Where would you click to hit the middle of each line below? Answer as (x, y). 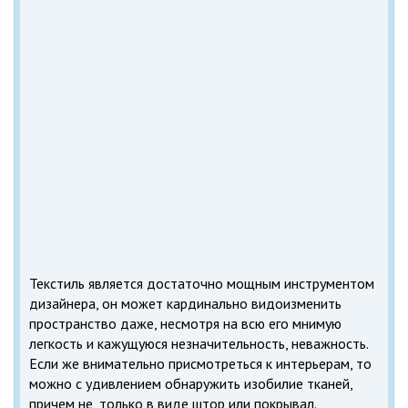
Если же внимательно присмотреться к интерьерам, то (200, 363)
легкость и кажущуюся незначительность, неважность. (199, 343)
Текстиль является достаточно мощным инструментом (202, 283)
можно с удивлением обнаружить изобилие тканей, (191, 383)
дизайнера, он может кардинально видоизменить (185, 303)
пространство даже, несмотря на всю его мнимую (185, 323)
